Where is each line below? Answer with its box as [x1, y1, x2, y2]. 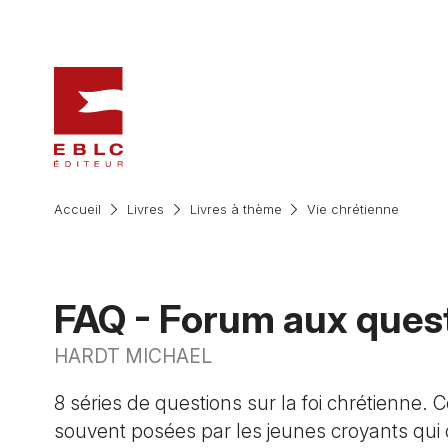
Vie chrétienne [307, 202, 400, 217]
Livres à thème [189, 202, 282, 217]
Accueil [53, 202, 101, 217]
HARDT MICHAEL [53, 343, 212, 368]
